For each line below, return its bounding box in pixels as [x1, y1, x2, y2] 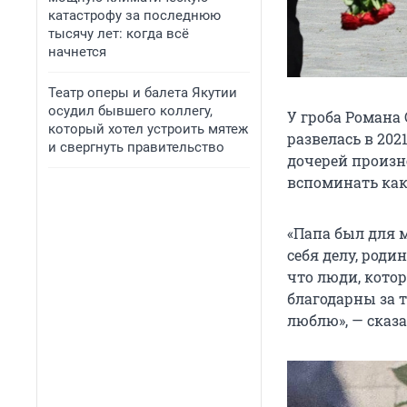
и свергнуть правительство [48, 139, 224, 155]
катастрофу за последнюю [48, 7, 221, 24]
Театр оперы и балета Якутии [48, 84, 237, 101]
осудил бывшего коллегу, [48, 103, 213, 119]
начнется [48, 44, 106, 60]
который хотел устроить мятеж [48, 121, 248, 137]
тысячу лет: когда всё [48, 25, 189, 42]
